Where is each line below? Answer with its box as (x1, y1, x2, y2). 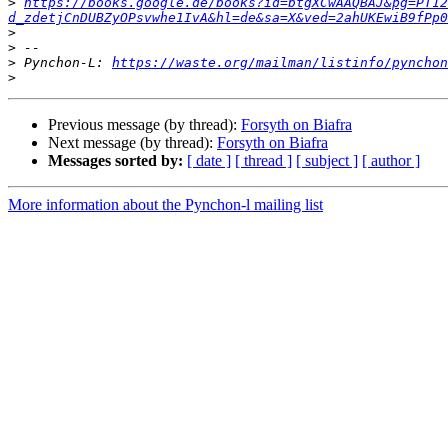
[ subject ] (296, 152, 358, 170)
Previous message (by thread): (48, 116, 241, 134)
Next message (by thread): (48, 134, 217, 152)
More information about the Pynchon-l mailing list (8, 196, 323, 214)
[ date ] (187, 152, 231, 170)
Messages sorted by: (48, 152, 183, 170)
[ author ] (362, 152, 420, 170)
